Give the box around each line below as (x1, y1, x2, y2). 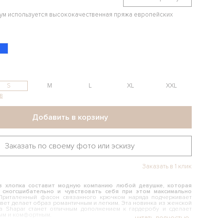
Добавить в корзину (32, 112, 108, 122)
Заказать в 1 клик (142, 162, 192, 170)
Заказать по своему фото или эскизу (5, 141, 135, 151)
